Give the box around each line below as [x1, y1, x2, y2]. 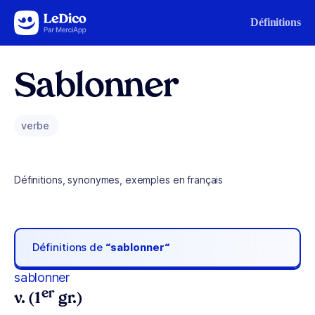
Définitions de [32, 240, 106, 255]
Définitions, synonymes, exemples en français [14, 174, 224, 186]
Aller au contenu [17, 13, 90, 25]
